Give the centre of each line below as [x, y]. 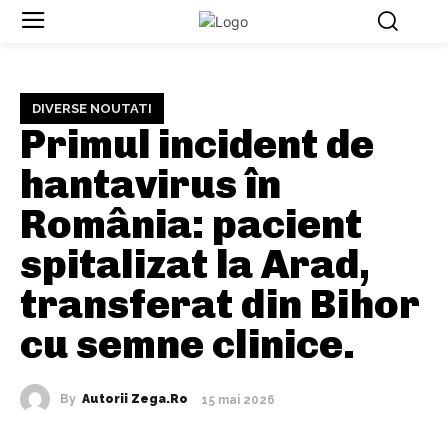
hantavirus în [150, 184]
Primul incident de [197, 144]
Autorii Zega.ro [135, 399]
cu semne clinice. [187, 344]
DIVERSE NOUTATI [92, 109]
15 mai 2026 [238, 399]
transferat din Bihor [220, 304]
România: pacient [191, 224]
